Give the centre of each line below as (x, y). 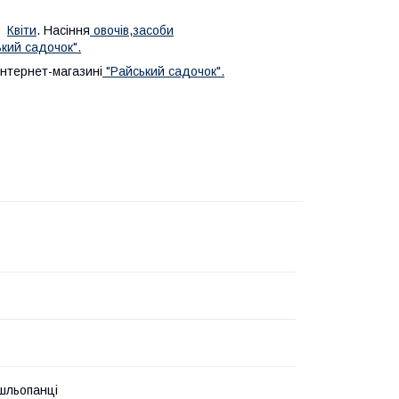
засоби (153, 30)
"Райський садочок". (163, 71)
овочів (110, 30)
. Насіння (63, 30)
